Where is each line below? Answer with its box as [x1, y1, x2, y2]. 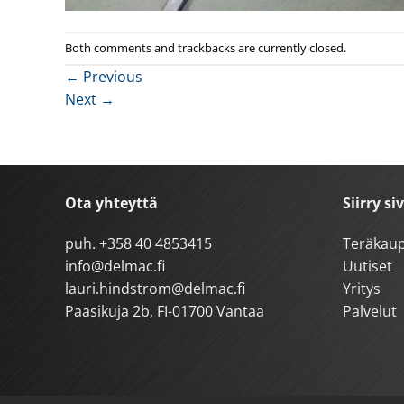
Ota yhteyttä [65, 192, 158, 213]
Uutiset [342, 256, 392, 277]
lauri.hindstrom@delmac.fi [65, 279, 245, 299]
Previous [79, 66, 142, 87]
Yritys [342, 279, 381, 299]
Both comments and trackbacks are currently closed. [65, 39, 346, 56]
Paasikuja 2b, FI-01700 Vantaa [65, 301, 264, 322]
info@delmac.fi [65, 256, 165, 277]
